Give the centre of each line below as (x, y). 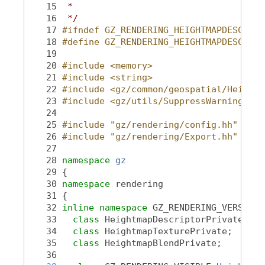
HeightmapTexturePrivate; (169, 231)
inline (78, 207)
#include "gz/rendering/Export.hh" (150, 136)
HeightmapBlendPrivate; (163, 243)
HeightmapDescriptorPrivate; (177, 219)
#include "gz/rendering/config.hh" (150, 125)
